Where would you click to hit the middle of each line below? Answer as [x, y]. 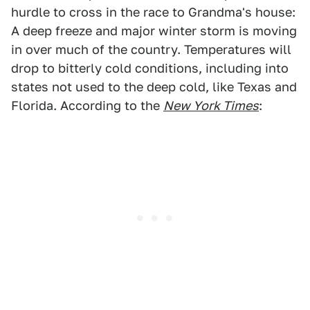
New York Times [211, 106]
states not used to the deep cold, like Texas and [154, 87]
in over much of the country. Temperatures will [151, 50]
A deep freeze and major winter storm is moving [154, 31]
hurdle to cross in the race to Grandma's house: [153, 12]
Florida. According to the [87, 106]
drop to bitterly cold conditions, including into [150, 69]
